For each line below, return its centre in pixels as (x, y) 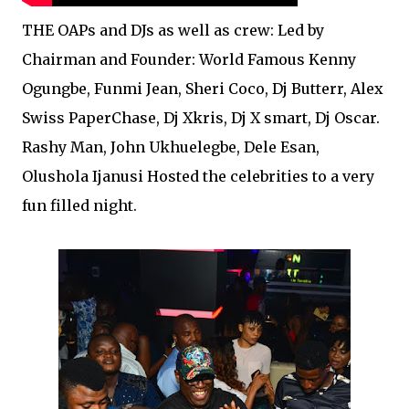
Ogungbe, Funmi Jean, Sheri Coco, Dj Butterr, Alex (203, 89)
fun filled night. (79, 205)
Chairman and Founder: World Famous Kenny (189, 59)
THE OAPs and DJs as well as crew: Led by (173, 30)
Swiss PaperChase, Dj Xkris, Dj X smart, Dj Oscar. (201, 118)
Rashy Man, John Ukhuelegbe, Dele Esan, (171, 147)
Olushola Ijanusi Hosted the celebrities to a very (198, 176)
